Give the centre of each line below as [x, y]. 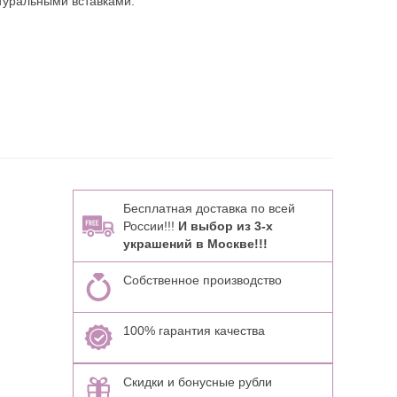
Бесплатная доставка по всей [209, 208]
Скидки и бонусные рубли [197, 382]
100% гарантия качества [194, 331]
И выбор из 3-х [225, 226]
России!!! [150, 226]
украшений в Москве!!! [195, 244]
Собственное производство [202, 280]
